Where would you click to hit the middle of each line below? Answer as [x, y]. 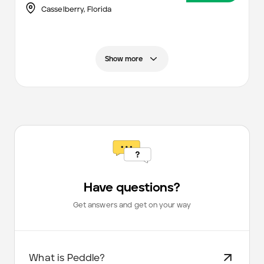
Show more [124, 59]
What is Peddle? [67, 258]
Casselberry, [64, 9]
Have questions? [132, 188]
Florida [99, 9]
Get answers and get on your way [132, 205]
